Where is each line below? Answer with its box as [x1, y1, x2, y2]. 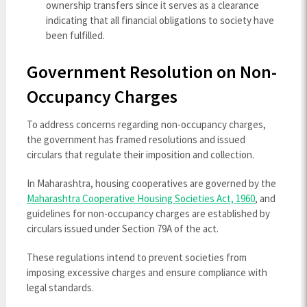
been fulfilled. [46, 29, 106, 42]
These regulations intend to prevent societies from [26, 250, 247, 264]
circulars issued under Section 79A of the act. [26, 221, 219, 235]
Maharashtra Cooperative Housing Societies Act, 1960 [26, 191, 255, 205]
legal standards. [26, 280, 94, 294]
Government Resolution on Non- [26, 60, 277, 83]
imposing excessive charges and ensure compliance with [26, 265, 267, 279]
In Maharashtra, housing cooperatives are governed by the [26, 176, 276, 190]
